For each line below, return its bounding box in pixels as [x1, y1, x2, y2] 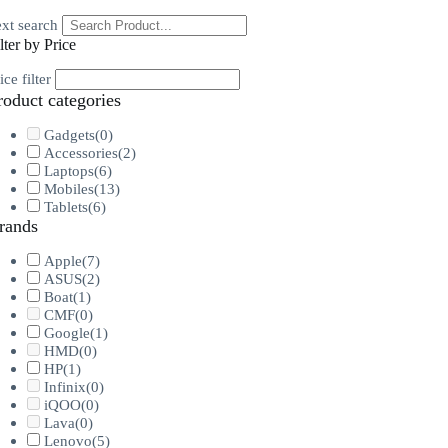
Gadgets [44, 126, 96, 143]
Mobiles [44, 180, 95, 197]
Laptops [44, 162, 95, 179]
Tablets [44, 198, 89, 215]
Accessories [44, 144, 119, 161]
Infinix [44, 379, 87, 396]
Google [44, 325, 91, 342]
